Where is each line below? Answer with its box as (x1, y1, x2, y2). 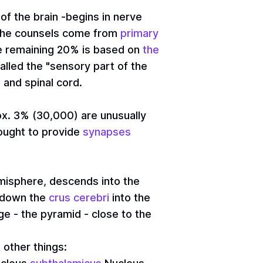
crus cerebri (49, 191, 109, 204)
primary (120, 27, 159, 39)
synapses (83, 126, 131, 138)
